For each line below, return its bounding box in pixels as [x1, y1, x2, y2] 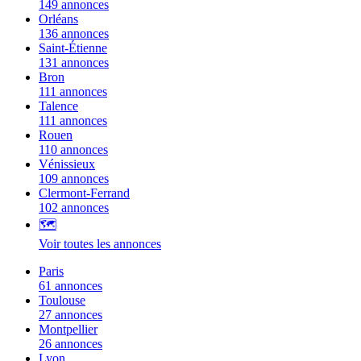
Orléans [39, 11, 78, 26]
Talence [39, 98, 78, 113]
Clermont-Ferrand [39, 185, 130, 200]
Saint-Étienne [39, 40, 107, 55]
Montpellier [39, 322, 98, 336]
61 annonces [39, 278, 102, 293]
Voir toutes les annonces [39, 236, 161, 251]
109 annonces [39, 171, 109, 185]
